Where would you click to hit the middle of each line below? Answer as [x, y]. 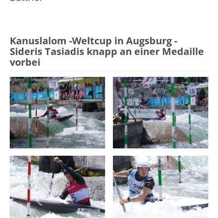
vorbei [25, 62]
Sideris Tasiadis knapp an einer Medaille [107, 51]
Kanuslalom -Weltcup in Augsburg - [93, 40]
